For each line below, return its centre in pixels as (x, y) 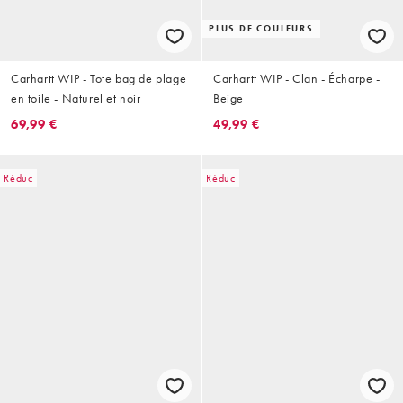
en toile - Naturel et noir (76, 98)
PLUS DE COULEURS (261, 28)
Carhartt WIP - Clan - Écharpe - (297, 78)
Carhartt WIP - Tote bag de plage (99, 78)
